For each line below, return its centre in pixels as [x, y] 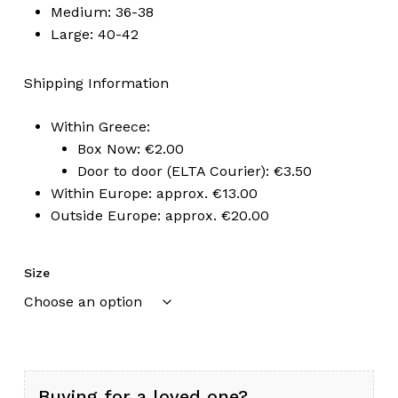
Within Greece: [100, 127]
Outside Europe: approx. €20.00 [159, 216]
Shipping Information [96, 84]
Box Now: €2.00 [130, 149]
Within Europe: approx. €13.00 [154, 194]
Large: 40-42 [94, 35]
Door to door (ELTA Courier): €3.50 [194, 171]
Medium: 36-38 [102, 12]
